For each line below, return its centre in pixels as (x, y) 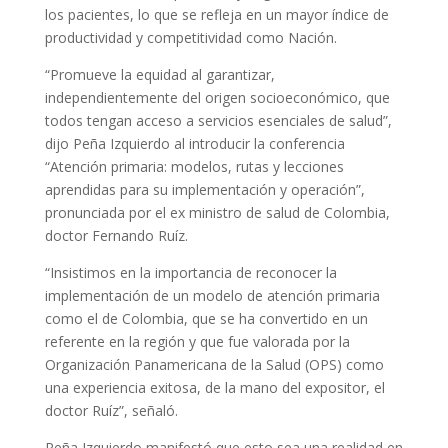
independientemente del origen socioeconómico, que (217, 98)
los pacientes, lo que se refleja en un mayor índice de (216, 15)
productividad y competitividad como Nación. (190, 38)
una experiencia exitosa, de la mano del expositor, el (214, 388)
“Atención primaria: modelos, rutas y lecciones (194, 167)
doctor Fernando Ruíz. (116, 236)
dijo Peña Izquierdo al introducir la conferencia (194, 144)
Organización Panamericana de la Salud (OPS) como (214, 365)
